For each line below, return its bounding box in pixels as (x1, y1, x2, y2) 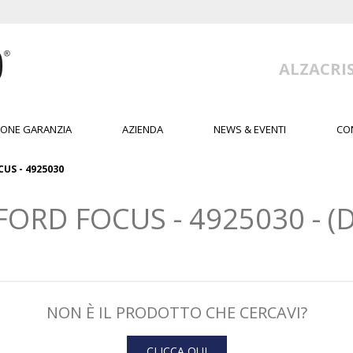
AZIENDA (122, 122, 163, 136)
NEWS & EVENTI (214, 122, 286, 136)
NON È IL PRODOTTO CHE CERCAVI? (46, 302, 307, 323)
